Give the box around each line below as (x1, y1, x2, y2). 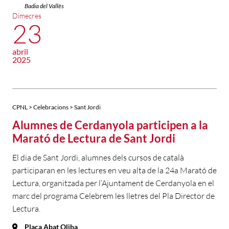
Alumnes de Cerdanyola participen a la (12, 118, 208, 132)
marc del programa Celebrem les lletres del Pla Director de (12, 191, 215, 201)
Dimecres (12, 11, 41, 20)
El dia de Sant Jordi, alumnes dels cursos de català (12, 152, 184, 163)
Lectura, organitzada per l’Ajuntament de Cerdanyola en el (12, 178, 214, 189)
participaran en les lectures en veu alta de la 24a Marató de (12, 165, 217, 176)
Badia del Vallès (25, 2, 64, 10)
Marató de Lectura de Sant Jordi (12, 131, 175, 146)
